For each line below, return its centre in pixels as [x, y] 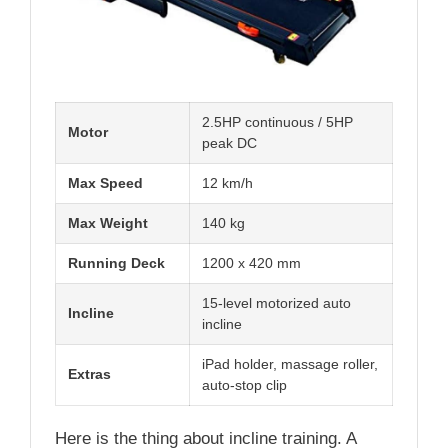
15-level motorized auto [276, 302]
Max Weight [108, 222]
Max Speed [105, 182]
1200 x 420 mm [251, 262]
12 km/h [227, 182]
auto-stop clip [244, 384]
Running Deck [116, 262]
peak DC [229, 142]
